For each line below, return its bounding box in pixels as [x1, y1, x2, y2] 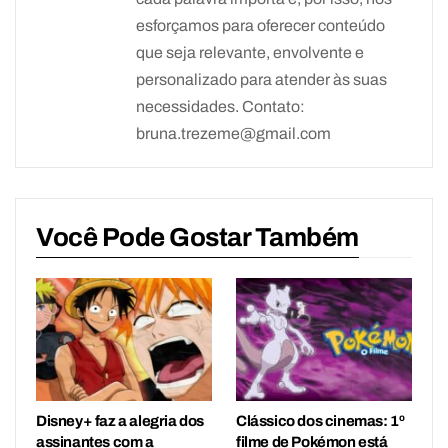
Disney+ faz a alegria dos [36, 413, 205, 430]
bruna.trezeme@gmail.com [136, 125, 331, 143]
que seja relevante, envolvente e [136, 44, 364, 62]
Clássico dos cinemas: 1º [236, 413, 405, 430]
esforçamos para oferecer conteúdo [136, 17, 385, 35]
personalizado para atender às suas [136, 71, 387, 89]
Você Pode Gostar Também [36, 223, 359, 252]
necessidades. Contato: [136, 98, 305, 116]
